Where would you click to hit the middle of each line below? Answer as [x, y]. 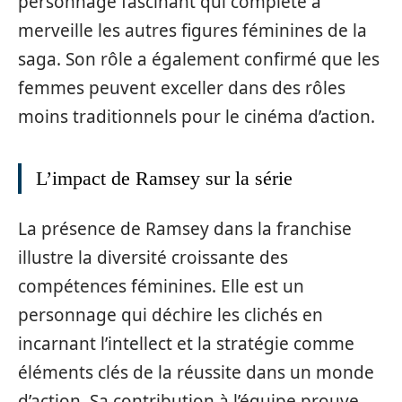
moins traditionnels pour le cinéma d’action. [197, 117]
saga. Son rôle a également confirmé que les [199, 60]
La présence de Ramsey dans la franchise [185, 228]
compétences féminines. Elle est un [161, 286]
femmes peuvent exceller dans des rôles [182, 88]
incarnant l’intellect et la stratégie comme [186, 343]
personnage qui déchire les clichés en [170, 315]
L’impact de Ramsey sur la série [164, 179]
